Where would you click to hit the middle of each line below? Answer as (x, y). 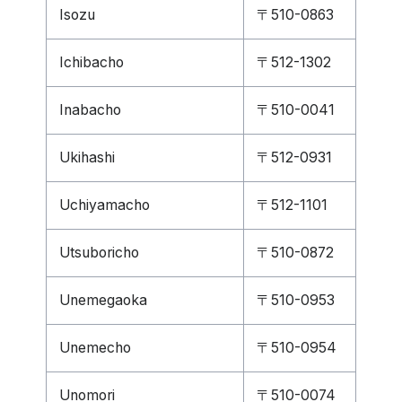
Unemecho (95, 348)
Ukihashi (87, 157)
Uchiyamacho (105, 205)
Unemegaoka (103, 300)
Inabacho (90, 110)
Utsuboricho (99, 253)
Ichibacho (92, 62)
